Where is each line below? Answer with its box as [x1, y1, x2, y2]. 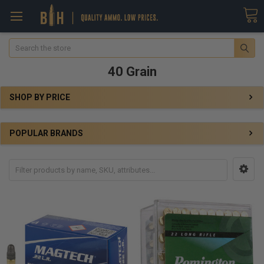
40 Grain [107, 64, 157, 80]
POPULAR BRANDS [9, 128, 83, 138]
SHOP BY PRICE [9, 93, 70, 103]
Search [8, 39, 32, 48]
